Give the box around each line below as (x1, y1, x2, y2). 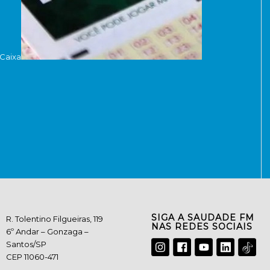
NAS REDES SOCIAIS (151, 221, 253, 233)
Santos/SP (6, 239, 47, 250)
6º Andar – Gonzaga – (6, 227, 89, 237)
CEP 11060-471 (6, 252, 59, 262)
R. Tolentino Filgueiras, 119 (6, 214, 104, 224)
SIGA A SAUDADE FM (151, 212, 255, 224)
